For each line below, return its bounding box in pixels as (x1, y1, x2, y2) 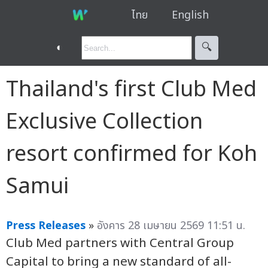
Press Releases (6, 217, 86, 234)
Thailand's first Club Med (6, 73, 257, 106)
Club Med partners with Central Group (6, 233, 234, 252)
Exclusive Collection (6, 105, 203, 138)
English (171, 7, 209, 23)
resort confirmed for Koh (6, 138, 257, 170)
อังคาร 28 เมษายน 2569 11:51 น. (97, 217, 245, 234)
